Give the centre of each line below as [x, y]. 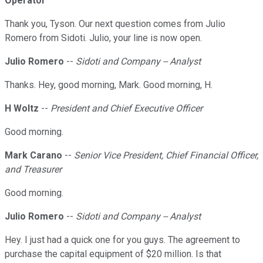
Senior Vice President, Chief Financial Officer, [166, 156]
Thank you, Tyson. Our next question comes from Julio [115, 24]
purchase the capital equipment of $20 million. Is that [113, 254]
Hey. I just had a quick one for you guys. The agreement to [122, 240]
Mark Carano [33, 156]
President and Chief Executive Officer [127, 109]
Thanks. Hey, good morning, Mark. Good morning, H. [110, 85]
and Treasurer [33, 170]
